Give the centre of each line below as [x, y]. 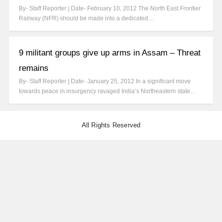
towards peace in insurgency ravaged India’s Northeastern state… [108, 91]
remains [34, 68]
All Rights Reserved [111, 125]
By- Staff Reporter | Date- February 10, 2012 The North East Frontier [110, 9]
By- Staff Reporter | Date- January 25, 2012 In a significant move [105, 82]
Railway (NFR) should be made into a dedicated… [86, 19]
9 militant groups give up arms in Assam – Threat [110, 53]
